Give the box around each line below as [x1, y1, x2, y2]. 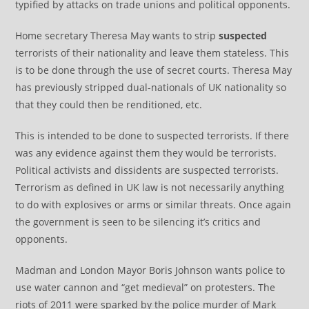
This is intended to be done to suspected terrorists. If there [15, 129, 290, 142]
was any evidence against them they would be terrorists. [15, 146, 277, 159]
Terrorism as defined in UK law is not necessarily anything [15, 181, 285, 194]
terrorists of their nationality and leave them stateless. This [15, 46, 290, 59]
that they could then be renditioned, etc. [15, 98, 203, 111]
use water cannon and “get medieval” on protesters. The [15, 281, 276, 294]
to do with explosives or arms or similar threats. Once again [15, 198, 292, 211]
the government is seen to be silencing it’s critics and [15, 215, 261, 228]
